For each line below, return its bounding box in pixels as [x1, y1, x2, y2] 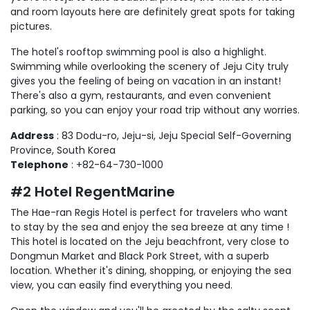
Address [10, 128, 54, 143]
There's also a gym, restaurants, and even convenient [10, 88, 271, 102]
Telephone [10, 157, 69, 172]
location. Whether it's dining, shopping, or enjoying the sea [10, 263, 291, 277]
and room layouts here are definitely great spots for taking [10, 4, 295, 19]
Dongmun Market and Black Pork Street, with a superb [10, 248, 269, 263]
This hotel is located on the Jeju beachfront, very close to [10, 234, 289, 248]
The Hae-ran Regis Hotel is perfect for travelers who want [10, 205, 288, 219]
